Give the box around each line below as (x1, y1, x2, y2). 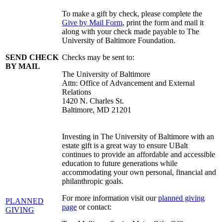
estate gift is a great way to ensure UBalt (62, 141, 188, 150)
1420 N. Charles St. (62, 97, 124, 106)
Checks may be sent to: (62, 53, 134, 62)
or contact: (77, 203, 111, 212)
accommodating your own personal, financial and (62, 168, 216, 177)
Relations (62, 88, 91, 97)
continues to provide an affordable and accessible (62, 150, 215, 159)
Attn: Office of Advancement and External (62, 79, 195, 88)
